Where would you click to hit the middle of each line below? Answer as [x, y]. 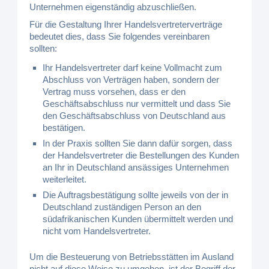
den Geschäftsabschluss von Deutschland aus [134, 116]
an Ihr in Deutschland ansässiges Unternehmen [136, 167]
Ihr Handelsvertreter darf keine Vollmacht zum [133, 68]
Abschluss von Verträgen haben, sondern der [131, 80]
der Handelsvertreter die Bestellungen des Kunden [141, 155]
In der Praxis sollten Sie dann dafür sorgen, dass [138, 143]
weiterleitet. [65, 179]
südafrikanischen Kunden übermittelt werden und [138, 219]
